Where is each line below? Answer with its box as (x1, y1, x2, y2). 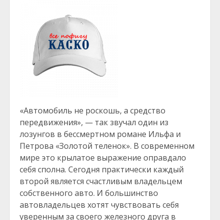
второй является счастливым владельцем (20, 176, 182, 187)
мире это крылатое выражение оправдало (20, 152, 186, 163)
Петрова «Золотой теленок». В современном (20, 140, 194, 151)
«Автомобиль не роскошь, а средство (20, 105, 165, 116)
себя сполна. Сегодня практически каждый (20, 164, 184, 175)
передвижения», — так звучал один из (20, 117, 168, 128)
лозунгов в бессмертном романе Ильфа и (20, 129, 181, 139)
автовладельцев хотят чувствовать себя (20, 199, 179, 210)
